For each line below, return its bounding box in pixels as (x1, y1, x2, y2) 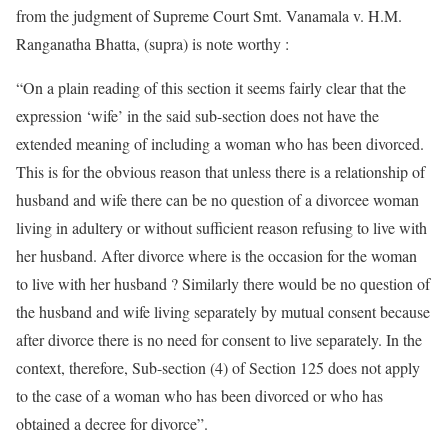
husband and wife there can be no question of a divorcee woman (16, 189, 419, 210)
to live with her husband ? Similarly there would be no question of (16, 273, 430, 294)
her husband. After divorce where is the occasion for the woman (16, 245, 417, 266)
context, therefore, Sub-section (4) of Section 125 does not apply (16, 357, 420, 378)
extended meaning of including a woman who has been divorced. (16, 133, 424, 154)
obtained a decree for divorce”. (16, 413, 208, 434)
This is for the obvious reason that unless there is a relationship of (16, 161, 425, 182)
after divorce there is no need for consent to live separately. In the (16, 329, 422, 350)
